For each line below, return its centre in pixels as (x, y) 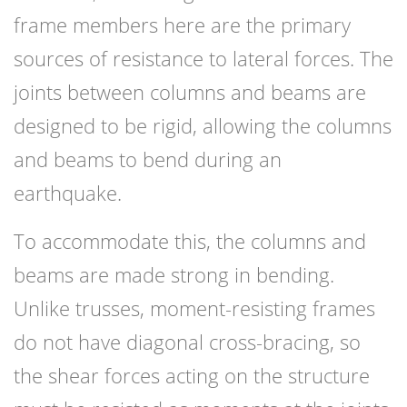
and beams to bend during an (148, 159)
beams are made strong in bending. (174, 275)
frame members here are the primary (182, 25)
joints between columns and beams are (190, 92)
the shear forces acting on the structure (192, 376)
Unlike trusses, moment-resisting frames (194, 308)
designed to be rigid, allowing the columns (203, 126)
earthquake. (68, 193)
